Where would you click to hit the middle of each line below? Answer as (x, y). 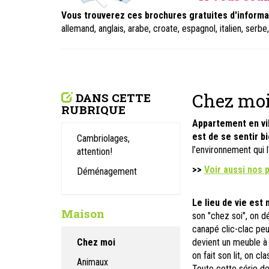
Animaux (92, 262)
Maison (83, 213)
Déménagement (107, 171)
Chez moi (96, 242)
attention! (95, 152)
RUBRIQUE (93, 110)
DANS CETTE (113, 98)
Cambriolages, (103, 138)
